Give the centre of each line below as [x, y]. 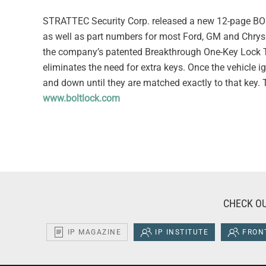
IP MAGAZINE [94, 232]
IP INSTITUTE [182, 232]
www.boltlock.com [81, 99]
